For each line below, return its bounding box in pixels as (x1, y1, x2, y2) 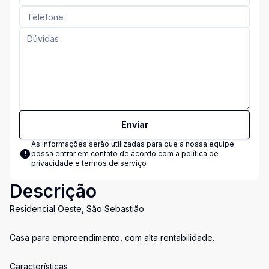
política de (181, 149, 219, 158)
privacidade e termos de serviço (31, 159, 147, 168)
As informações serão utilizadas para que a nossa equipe (31, 139, 234, 148)
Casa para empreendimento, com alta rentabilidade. (10, 232, 214, 243)
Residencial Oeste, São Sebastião (10, 204, 144, 214)
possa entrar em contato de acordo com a (31, 149, 181, 158)
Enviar (121, 119, 148, 130)
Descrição (10, 180, 97, 202)
